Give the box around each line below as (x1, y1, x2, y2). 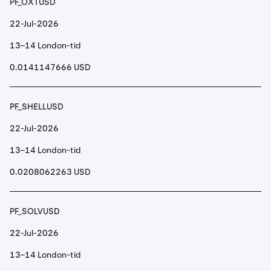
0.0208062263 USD (10, 166, 91, 177)
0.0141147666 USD (10, 62, 91, 73)
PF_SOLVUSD (10, 206, 60, 217)
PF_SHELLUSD (10, 101, 64, 112)
